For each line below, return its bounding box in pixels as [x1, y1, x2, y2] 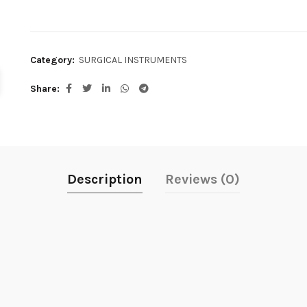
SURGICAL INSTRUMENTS [79, 54, 187, 66]
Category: [30, 54, 77, 66]
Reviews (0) [165, 171, 240, 187]
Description [67, 171, 143, 187]
